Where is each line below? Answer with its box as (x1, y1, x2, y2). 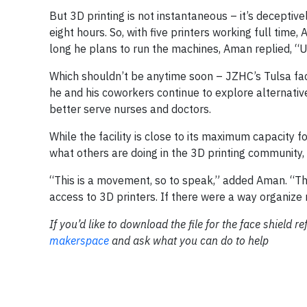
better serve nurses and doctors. (49, 101, 214, 116)
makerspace (49, 233, 109, 247)
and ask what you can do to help (109, 233, 269, 247)
